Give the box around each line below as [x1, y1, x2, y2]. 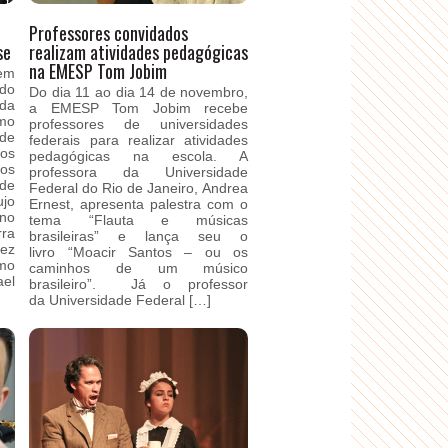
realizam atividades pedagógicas [29, 39, 249, 65]
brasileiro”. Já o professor [29, 276, 249, 292]
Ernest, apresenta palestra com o [29, 196, 249, 212]
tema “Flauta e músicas [29, 212, 249, 228]
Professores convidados [29, 20, 189, 46]
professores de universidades [29, 116, 249, 132]
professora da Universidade [29, 164, 249, 180]
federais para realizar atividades [29, 132, 249, 148]
